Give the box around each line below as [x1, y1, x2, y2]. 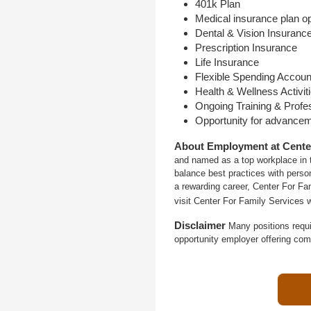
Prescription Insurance [195, 42, 298, 54]
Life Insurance [195, 56, 260, 69]
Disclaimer [174, 219, 228, 232]
